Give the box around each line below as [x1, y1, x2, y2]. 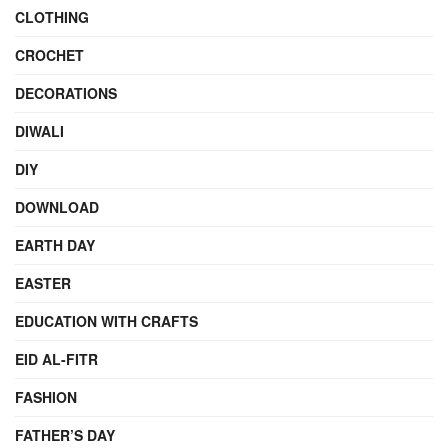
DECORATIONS [15, 83, 117, 104]
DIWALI [15, 121, 64, 142]
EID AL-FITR [15, 349, 98, 370]
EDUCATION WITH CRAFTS [15, 311, 198, 332]
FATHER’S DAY [15, 425, 115, 446]
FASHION [15, 387, 77, 408]
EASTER [15, 273, 71, 294]
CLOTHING [15, 7, 89, 28]
